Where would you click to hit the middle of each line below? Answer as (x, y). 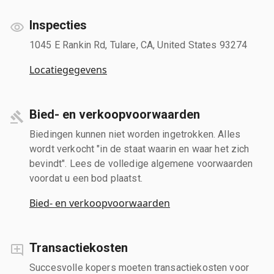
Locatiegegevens (68, 69)
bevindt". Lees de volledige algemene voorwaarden (141, 163)
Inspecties (58, 25)
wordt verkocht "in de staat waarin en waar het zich (139, 149)
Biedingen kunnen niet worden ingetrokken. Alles (135, 134)
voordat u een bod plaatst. (86, 178)
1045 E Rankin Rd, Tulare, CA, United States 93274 (139, 45)
